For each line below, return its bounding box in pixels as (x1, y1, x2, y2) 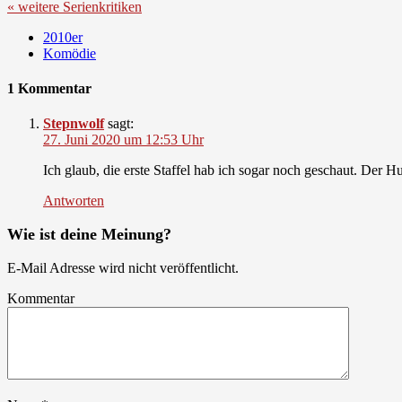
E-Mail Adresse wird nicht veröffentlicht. (7, 260, 239, 276)
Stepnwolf (43, 116, 104, 132)
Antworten (43, 193, 104, 209)
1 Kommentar (7, 80, 92, 96)
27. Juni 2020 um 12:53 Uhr (43, 132, 204, 148)
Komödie (43, 45, 96, 61)
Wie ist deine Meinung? (7, 225, 171, 244)
